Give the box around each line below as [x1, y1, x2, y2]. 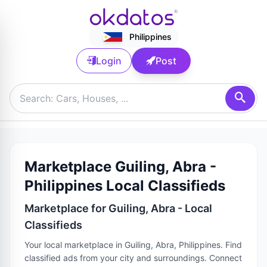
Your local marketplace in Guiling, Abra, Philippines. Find [24, 240, 242, 250]
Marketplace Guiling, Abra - [24, 158, 216, 175]
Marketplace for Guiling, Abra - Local [24, 202, 212, 215]
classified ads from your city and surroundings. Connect [24, 253, 242, 263]
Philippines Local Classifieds [24, 177, 225, 194]
